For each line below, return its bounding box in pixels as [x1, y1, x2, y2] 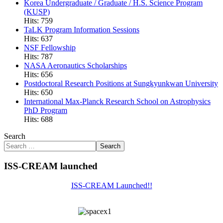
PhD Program [24, 106, 67, 115]
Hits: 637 [24, 34, 53, 43]
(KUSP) [24, 7, 50, 16]
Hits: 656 [24, 70, 53, 79]
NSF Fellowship [24, 43, 76, 52]
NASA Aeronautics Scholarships [24, 61, 127, 70]
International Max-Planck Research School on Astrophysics [24, 97, 211, 106]
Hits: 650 [24, 88, 53, 97]
